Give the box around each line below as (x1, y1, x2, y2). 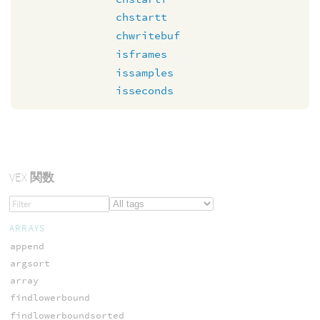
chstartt (116, 10, 167, 24)
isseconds (116, 84, 174, 98)
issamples (116, 65, 174, 79)
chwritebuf (116, 29, 180, 42)
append (9, 239, 44, 252)
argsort (9, 257, 50, 270)
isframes (116, 46, 167, 61)
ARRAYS (9, 221, 46, 234)
